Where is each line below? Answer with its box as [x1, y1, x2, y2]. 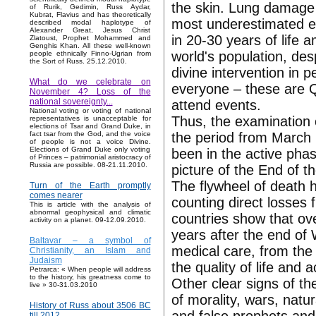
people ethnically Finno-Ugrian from [29, 49, 151, 58]
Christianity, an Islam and [29, 245, 151, 256]
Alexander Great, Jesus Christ [29, 26, 151, 35]
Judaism [29, 255, 62, 266]
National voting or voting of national [29, 107, 151, 115]
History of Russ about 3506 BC [29, 300, 151, 311]
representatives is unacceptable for [29, 114, 151, 123]
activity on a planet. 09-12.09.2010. [29, 216, 146, 224]
